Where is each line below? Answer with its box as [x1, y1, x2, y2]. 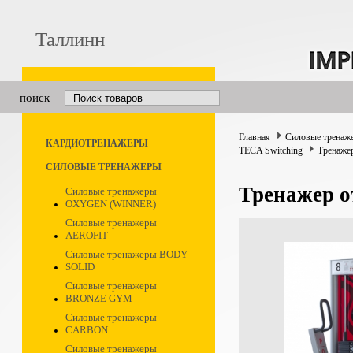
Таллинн [35, 28, 105, 50]
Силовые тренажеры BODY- [65, 248, 190, 260]
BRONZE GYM [65, 292, 132, 304]
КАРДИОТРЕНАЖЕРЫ [46, 138, 148, 149]
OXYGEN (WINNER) [65, 198, 156, 210]
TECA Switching [239, 145, 303, 156]
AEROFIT [65, 229, 108, 241]
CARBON [65, 324, 108, 336]
